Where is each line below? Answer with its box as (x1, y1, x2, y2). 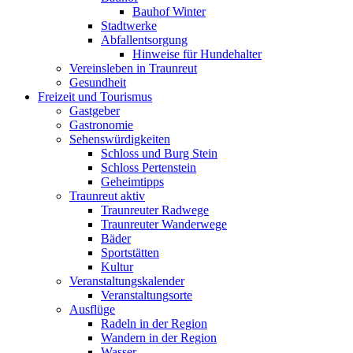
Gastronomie (69, 118, 133, 132)
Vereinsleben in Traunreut (69, 61, 197, 75)
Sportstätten (101, 246, 159, 259)
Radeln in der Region (101, 317, 207, 330)
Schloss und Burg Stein (101, 147, 217, 160)
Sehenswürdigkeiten (69, 132, 170, 146)
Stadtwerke (101, 19, 157, 32)
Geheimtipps (101, 175, 164, 188)
